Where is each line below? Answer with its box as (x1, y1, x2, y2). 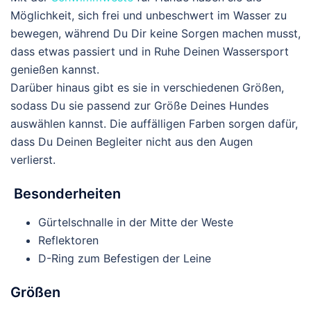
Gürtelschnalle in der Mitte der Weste (38, 215, 233, 229)
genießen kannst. (10, 62, 99, 76)
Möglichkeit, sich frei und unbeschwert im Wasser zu (10, 8, 287, 22)
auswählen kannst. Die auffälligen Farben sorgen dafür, (10, 116, 298, 131)
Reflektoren (38, 233, 99, 247)
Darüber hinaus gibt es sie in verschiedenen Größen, (10, 80, 284, 94)
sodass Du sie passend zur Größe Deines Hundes (10, 98, 269, 112)
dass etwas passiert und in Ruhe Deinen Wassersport (10, 44, 289, 58)
